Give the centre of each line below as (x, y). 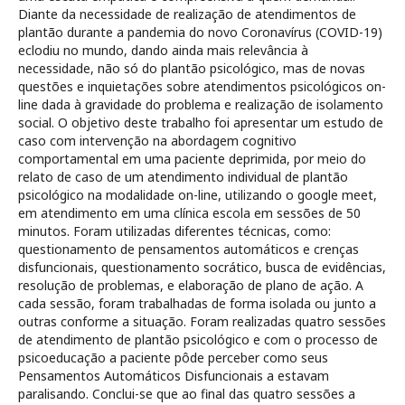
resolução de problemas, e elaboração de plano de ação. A (191, 285)
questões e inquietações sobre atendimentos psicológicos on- (202, 86)
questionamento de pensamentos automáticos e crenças (188, 249)
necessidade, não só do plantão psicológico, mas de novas (192, 68)
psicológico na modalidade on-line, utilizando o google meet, (198, 194)
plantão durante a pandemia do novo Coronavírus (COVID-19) (200, 32)
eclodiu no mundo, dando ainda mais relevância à (163, 50)
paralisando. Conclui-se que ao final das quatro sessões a (187, 393)
